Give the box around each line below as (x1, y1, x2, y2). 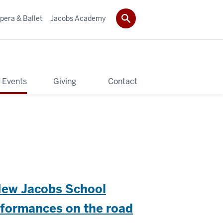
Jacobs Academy (50, 13, 106, 23)
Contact (108, 76, 137, 87)
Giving (53, 76, 76, 87)
